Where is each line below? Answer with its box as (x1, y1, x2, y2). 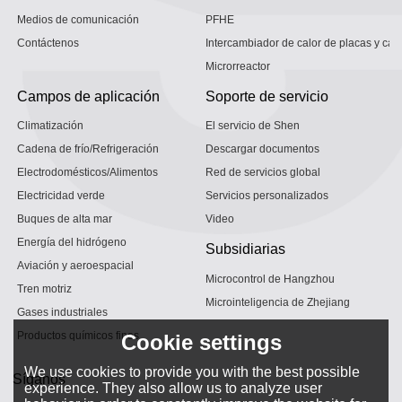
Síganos (13, 371, 66, 388)
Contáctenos (17, 36, 80, 49)
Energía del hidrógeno (17, 236, 127, 249)
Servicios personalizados (205, 189, 328, 203)
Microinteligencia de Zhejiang (205, 295, 350, 309)
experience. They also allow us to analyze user (24, 380, 323, 396)
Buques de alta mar (17, 213, 113, 226)
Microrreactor (205, 59, 270, 73)
